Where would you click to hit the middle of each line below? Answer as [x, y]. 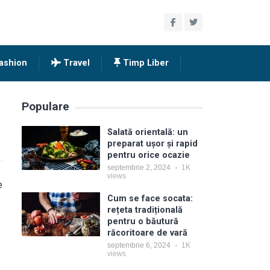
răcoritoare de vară [147, 233]
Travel [75, 63]
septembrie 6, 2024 [139, 245]
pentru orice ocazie [149, 155]
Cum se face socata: [150, 199]
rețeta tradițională [145, 210]
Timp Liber [145, 63]
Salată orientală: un [148, 132]
